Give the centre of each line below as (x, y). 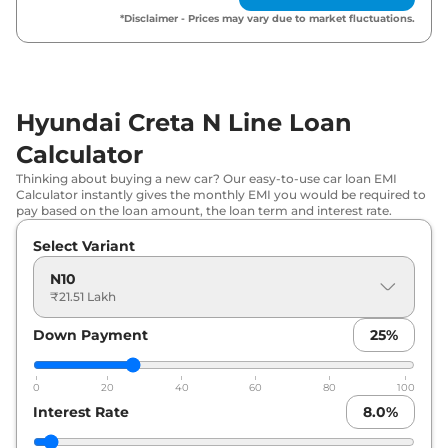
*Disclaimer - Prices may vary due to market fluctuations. (267, 18)
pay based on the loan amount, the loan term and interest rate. (204, 210)
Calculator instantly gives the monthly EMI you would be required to (221, 194)
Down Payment (90, 334)
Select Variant (84, 245)
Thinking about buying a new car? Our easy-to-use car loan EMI (206, 178)
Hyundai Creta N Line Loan (184, 122)
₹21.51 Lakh (83, 296)
